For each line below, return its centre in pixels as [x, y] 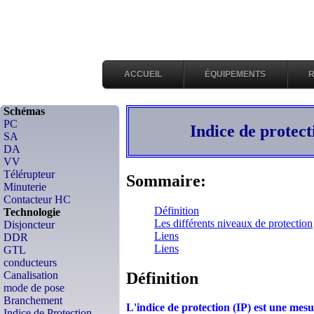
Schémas [24, 111]
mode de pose [34, 288]
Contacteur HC [37, 199]
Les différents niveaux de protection [233, 223]
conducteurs [30, 262]
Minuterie [25, 187]
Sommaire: [166, 180]
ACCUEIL [143, 74]
